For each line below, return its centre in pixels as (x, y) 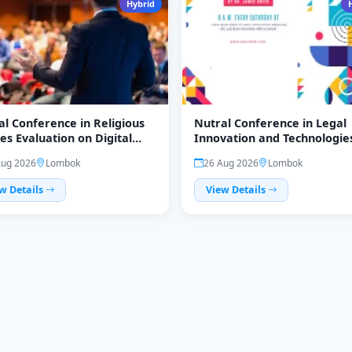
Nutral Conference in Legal (270, 123)
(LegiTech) (222, 152)
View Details (236, 189)
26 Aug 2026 (231, 163)
